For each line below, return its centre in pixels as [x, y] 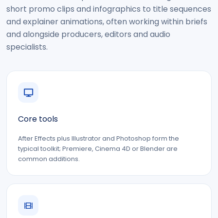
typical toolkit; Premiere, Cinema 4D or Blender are [98, 149]
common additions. [49, 159]
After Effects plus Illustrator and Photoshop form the [99, 138]
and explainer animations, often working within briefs [107, 22]
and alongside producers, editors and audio [88, 34]
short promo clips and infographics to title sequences [109, 9]
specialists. [27, 47]
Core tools [38, 119]
